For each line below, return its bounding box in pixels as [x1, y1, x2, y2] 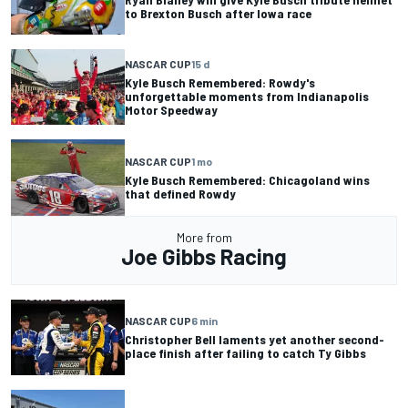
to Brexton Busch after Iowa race [125, 5, 311, 21]
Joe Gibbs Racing [121, 242, 287, 270]
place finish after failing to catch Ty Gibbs [125, 345, 366, 362]
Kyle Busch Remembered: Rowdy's [125, 75, 315, 91]
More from [176, 229, 232, 245]
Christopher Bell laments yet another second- [125, 331, 384, 348]
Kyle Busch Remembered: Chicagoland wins [125, 172, 370, 189]
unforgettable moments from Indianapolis [125, 88, 369, 105]
